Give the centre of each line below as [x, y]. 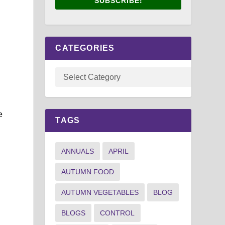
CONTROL [118, 213]
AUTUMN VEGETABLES [100, 192]
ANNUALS [78, 151]
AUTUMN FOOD [88, 172]
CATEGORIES [85, 48]
